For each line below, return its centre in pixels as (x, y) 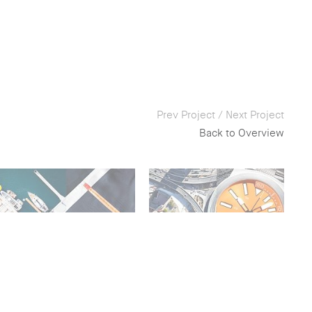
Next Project (255, 115)
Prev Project (186, 115)
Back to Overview (242, 133)
